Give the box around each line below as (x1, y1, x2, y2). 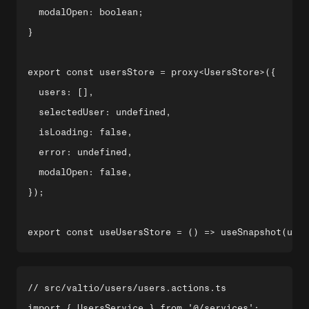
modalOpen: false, (28, 167, 132, 177)
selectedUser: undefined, (28, 107, 171, 117)
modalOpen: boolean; (28, 7, 143, 17)
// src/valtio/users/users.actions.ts (28, 283, 226, 293)
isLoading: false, (28, 127, 132, 137)
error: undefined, (28, 147, 132, 157)
